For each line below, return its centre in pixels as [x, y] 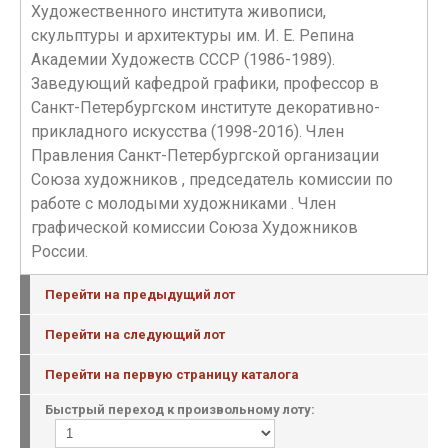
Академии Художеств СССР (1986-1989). [183, 59]
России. [59, 251]
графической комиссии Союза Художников [194, 227]
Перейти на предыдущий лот [140, 294]
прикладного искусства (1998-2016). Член [187, 131]
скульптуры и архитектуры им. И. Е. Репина [192, 35]
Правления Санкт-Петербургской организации [205, 155]
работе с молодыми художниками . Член [183, 203]
